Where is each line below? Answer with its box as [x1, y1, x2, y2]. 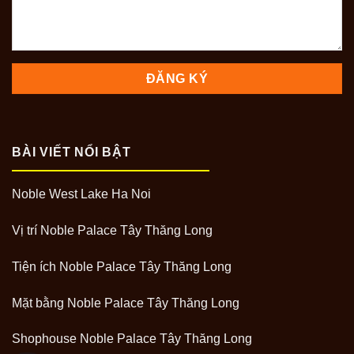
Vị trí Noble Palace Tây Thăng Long [12, 223, 213, 237]
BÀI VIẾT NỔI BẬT [12, 145, 131, 159]
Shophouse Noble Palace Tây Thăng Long [12, 332, 252, 346]
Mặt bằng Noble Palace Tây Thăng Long [12, 296, 239, 310]
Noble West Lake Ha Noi [12, 187, 151, 201]
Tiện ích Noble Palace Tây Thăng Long [12, 259, 232, 273]
